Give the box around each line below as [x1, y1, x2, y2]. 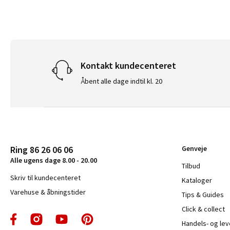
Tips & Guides [182, 189, 224, 199]
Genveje [182, 143, 207, 153]
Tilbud [182, 161, 201, 170]
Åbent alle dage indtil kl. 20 [81, 76, 163, 86]
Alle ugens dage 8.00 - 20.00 [10, 155, 97, 165]
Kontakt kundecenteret [81, 59, 177, 71]
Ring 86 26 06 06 [10, 143, 73, 156]
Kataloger [182, 175, 213, 185]
